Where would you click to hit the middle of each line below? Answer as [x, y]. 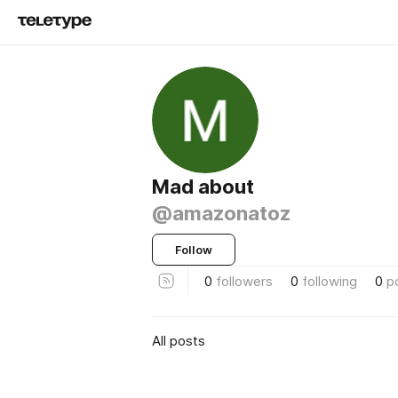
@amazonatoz [221, 213]
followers [244, 281]
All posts [179, 340]
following [330, 281]
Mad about [203, 187]
